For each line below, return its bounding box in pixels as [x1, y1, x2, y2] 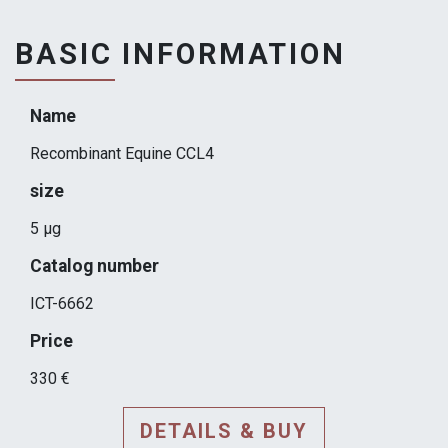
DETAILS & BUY [140, 419, 308, 444]
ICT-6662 [30, 294, 94, 314]
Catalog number [30, 256, 159, 277]
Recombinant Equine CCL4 [30, 144, 214, 164]
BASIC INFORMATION [15, 36, 346, 71]
